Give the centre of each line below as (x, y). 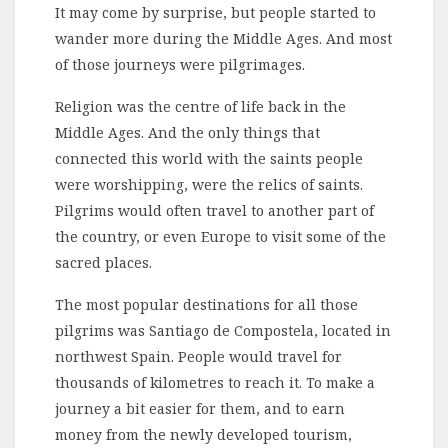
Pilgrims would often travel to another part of (214, 211)
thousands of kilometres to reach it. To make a (215, 383)
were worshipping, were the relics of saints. (209, 185)
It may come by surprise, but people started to (215, 13)
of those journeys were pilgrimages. (180, 65)
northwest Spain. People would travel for (198, 357)
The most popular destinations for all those (206, 305)
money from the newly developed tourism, (203, 435)
